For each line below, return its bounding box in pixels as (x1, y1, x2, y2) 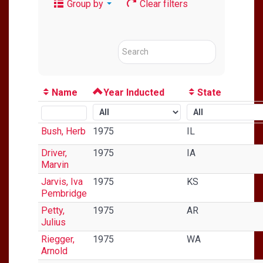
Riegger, (41, 233, 75, 245)
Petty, (41, 204, 65, 216)
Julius (41, 216, 66, 228)
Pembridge (41, 187, 87, 199)
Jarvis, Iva (41, 176, 83, 187)
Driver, (41, 147, 67, 159)
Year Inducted (103, 86, 164, 98)
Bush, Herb (41, 125, 86, 137)
